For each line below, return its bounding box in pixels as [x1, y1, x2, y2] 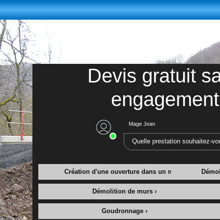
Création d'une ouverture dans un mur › [64, 168, 184, 175]
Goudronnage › [101, 208, 147, 215]
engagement [111, 88, 219, 110]
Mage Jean [128, 121, 155, 127]
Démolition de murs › [92, 188, 157, 195]
